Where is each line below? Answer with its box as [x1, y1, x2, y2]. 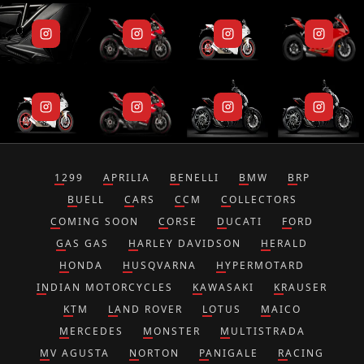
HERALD [261, 236, 308, 251]
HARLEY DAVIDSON [128, 236, 241, 251]
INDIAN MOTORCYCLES [37, 280, 173, 295]
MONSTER [142, 324, 201, 339]
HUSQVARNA [123, 258, 197, 273]
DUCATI [217, 214, 262, 229]
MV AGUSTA [40, 346, 110, 361]
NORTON [129, 346, 180, 361]
